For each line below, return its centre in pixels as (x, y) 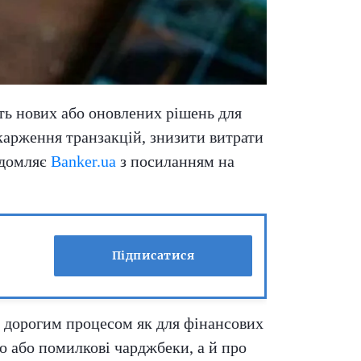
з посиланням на (175, 161)
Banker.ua (83, 161)
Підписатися (153, 256)
